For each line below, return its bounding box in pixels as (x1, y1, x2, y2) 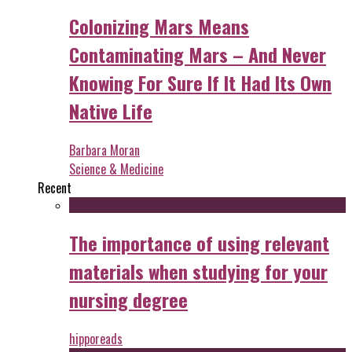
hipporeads (69, 329, 123, 349)
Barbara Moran (69, 141, 140, 160)
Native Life (69, 97, 152, 126)
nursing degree (69, 285, 188, 314)
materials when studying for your (69, 257, 328, 286)
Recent (38, 178, 71, 198)
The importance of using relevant (69, 229, 329, 258)
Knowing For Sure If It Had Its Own (69, 68, 332, 97)
